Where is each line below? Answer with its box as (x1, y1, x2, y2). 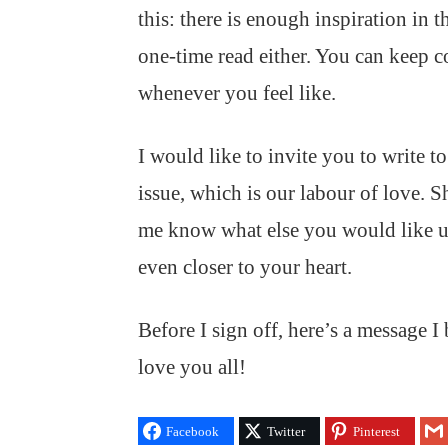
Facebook (166, 423, 219, 439)
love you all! (138, 355, 246, 379)
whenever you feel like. (138, 81, 336, 105)
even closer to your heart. (138, 255, 352, 279)
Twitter (267, 423, 305, 439)
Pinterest (353, 423, 400, 439)
